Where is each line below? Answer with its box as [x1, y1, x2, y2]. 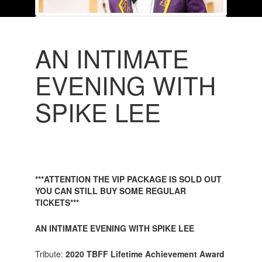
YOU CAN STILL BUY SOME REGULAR [35, 184, 186, 196]
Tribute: [35, 247, 63, 260]
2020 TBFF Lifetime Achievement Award [63, 247, 225, 260]
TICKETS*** [35, 196, 79, 208]
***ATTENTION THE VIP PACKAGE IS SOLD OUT [35, 173, 222, 185]
